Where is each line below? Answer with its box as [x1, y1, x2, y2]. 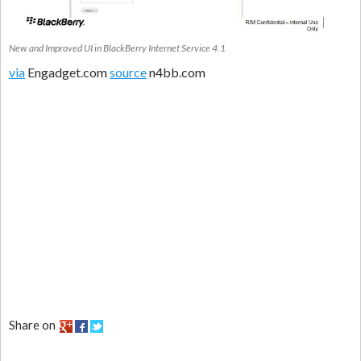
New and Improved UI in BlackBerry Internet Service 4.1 [9, 41, 226, 54]
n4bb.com [147, 64, 205, 80]
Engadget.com [25, 64, 110, 80]
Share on [9, 317, 56, 332]
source [110, 64, 147, 80]
